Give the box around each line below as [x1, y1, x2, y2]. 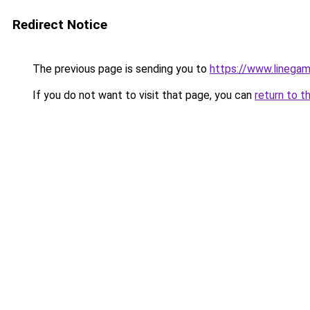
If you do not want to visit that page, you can [30, 89, 255, 102]
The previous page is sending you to [30, 62, 210, 75]
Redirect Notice [12, 17, 107, 33]
